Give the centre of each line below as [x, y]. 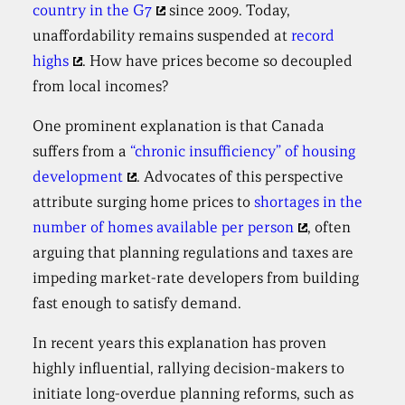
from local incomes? [101, 86]
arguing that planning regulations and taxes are [193, 253]
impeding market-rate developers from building [196, 278]
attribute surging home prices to [144, 202]
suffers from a [82, 151]
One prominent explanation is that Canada [179, 126]
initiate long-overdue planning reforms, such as [193, 394]
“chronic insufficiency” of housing [243, 151]
